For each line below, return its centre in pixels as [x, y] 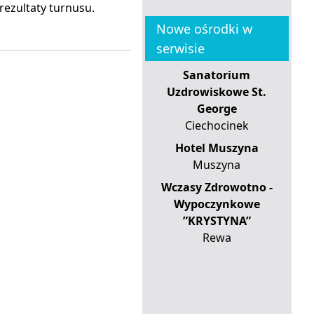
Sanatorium [217, 75]
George [217, 108]
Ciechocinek [217, 125]
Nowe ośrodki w [204, 28]
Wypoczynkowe [217, 204]
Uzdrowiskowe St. [217, 91]
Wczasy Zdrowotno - [217, 187]
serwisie [180, 48]
